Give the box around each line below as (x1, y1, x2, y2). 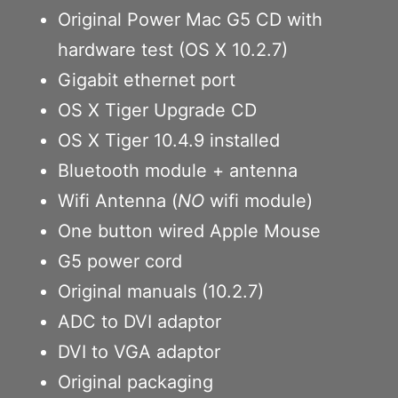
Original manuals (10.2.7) (58, 280, 264, 302)
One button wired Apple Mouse (58, 219, 321, 242)
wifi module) (204, 189, 313, 211)
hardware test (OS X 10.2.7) (58, 38, 288, 60)
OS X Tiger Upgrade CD (58, 99, 257, 121)
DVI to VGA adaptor (58, 340, 220, 362)
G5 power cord (58, 250, 182, 272)
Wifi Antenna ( (58, 189, 178, 211)
